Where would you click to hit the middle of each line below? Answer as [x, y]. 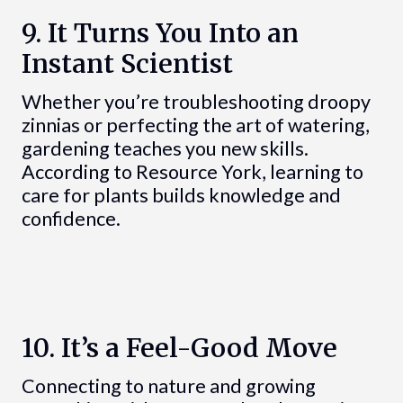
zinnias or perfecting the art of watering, [195, 125]
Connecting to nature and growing [168, 385]
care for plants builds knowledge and [181, 196]
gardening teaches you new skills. [165, 149]
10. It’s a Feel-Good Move [179, 348]
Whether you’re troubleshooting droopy [196, 102]
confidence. [71, 219]
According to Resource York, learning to [192, 172]
